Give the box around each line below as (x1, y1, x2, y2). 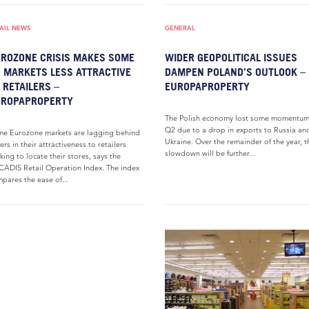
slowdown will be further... (165, 148, 255, 158)
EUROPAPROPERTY (165, 79, 250, 93)
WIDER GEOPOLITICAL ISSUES (165, 50, 297, 64)
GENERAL (165, 23, 195, 32)
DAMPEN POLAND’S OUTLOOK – (165, 65, 306, 79)
